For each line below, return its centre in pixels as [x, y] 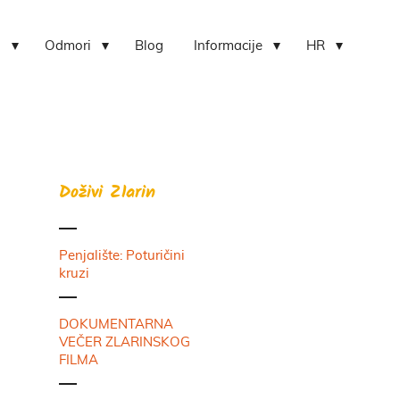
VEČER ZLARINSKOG [125, 342]
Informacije [229, 46]
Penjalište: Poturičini [122, 256]
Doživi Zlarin [107, 194]
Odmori [68, 46]
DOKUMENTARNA [116, 325]
